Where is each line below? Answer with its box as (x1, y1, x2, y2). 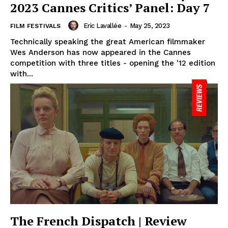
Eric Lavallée (83, 21, 121, 30)
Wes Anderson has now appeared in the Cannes (10, 48, 191, 58)
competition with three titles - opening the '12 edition (10, 59, 215, 68)
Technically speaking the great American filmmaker (10, 37, 205, 47)
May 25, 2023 (129, 21, 170, 30)
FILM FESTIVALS (10, 22, 61, 30)
